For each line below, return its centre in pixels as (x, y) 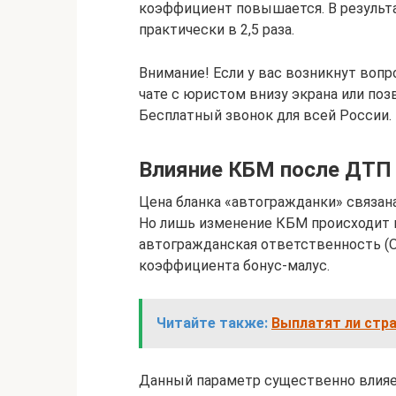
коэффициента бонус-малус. (234, 266)
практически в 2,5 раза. (217, 30)
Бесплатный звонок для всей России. (265, 115)
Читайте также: (212, 323)
